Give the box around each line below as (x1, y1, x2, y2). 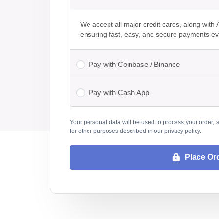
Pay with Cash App (88, 88, 149, 97)
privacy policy (164, 127, 200, 134)
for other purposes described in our (70, 127, 164, 134)
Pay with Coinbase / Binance (88, 60, 180, 68)
